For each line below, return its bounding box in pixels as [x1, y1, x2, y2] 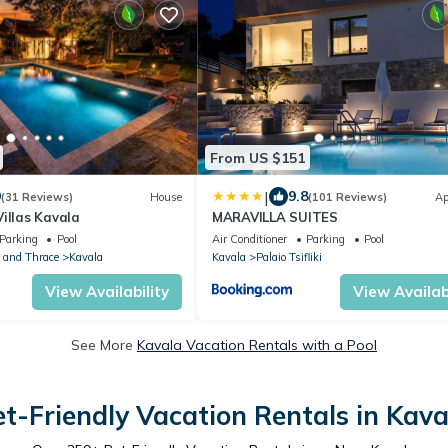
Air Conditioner [212, 232, 287, 246]
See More [71, 336, 137, 354]
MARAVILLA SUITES [212, 209, 338, 225]
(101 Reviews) [308, 189, 387, 204]
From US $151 [210, 148, 305, 167]
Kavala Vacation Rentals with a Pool [137, 336, 377, 354]
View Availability [45, 282, 169, 301]
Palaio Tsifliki [256, 250, 322, 264]
